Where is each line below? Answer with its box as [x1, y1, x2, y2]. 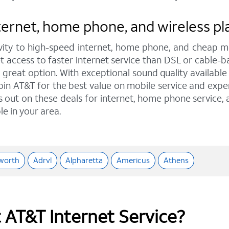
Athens [164, 155, 189, 166]
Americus [117, 155, 150, 166]
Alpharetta [65, 155, 103, 166]
